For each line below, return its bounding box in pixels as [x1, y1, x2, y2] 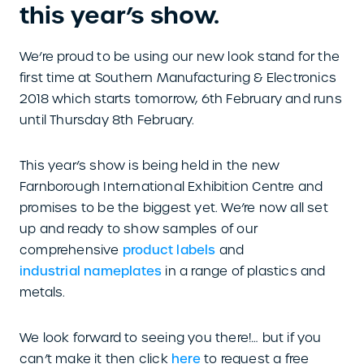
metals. [19, 284, 66, 300]
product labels [122, 242, 216, 258]
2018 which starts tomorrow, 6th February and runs [19, 91, 342, 106]
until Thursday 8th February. [19, 112, 195, 128]
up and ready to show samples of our [19, 221, 258, 236]
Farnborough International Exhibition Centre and [19, 179, 323, 194]
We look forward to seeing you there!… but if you [19, 330, 322, 345]
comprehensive [19, 242, 123, 258]
